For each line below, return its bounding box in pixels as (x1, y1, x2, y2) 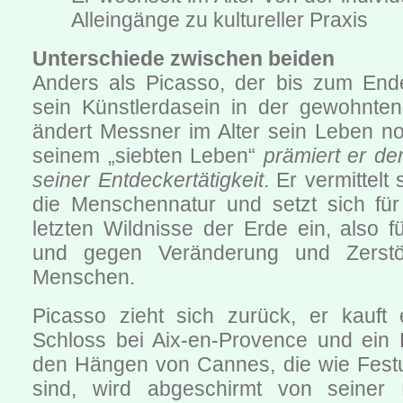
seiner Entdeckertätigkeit (32, 168, 264, 193)
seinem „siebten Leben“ (32, 144, 264, 168)
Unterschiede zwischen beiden (32, 47, 335, 71)
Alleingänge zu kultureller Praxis (71, 8, 369, 32)
